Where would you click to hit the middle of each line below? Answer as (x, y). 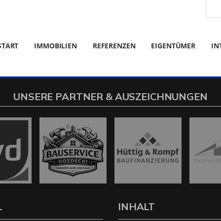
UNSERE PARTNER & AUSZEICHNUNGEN (110, 96)
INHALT (137, 206)
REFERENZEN (114, 46)
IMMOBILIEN (55, 46)
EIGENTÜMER (173, 46)
